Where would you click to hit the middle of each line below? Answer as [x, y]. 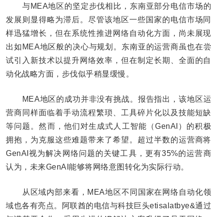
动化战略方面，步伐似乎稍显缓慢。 [70, 74]
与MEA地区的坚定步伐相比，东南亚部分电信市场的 [108, 6]
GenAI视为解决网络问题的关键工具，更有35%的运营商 [108, 153]
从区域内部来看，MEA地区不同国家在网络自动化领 [108, 192]
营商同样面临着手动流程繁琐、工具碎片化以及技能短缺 [108, 112]
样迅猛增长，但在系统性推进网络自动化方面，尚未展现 [108, 33]
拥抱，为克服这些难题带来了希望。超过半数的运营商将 [108, 139]
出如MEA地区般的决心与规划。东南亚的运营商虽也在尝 [108, 46]
